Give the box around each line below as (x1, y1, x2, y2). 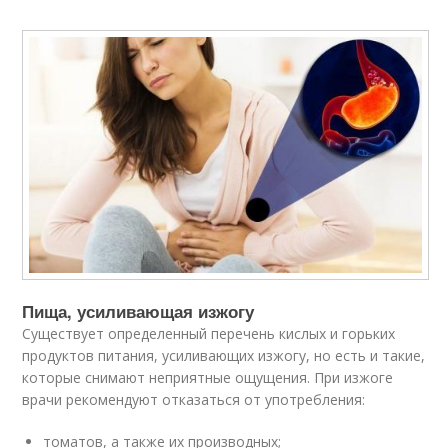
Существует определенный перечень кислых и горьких (22, 323, 396, 343)
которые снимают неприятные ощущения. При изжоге (22, 367, 394, 387)
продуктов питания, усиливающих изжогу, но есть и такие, (22, 345, 426, 365)
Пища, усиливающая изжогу (22, 298, 255, 323)
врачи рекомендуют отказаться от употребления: (22, 389, 366, 409)
